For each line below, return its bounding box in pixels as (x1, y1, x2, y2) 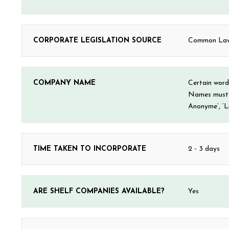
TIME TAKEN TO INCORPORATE (33, 145, 146, 153)
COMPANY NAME (33, 79, 96, 87)
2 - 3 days (188, 145, 220, 153)
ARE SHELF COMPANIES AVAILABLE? (33, 188, 165, 195)
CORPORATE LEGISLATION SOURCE (33, 37, 162, 44)
